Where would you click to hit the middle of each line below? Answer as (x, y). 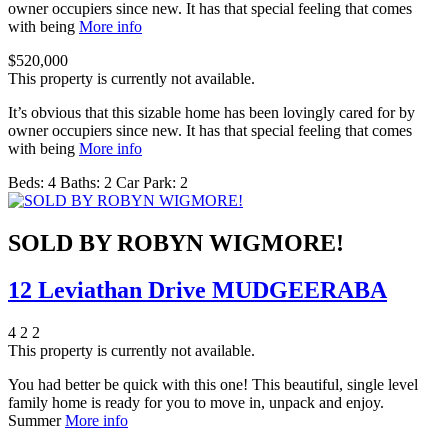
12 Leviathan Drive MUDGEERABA (197, 290)
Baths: (80, 183)
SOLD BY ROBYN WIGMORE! (176, 243)
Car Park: (146, 183)
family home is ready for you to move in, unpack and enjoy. (196, 403)
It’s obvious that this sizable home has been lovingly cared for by (211, 113)
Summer (36, 421)
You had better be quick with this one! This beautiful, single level (213, 385)
